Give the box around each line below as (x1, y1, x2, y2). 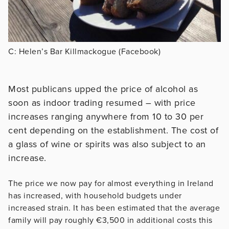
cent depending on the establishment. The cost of (8, 124, 218, 136)
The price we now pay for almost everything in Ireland (8, 178, 214, 189)
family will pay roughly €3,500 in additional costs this (8, 215, 213, 225)
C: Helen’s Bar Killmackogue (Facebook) (8, 46, 161, 57)
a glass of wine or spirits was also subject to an (8, 138, 206, 150)
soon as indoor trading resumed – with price (8, 97, 196, 108)
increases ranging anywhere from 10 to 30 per (8, 110, 203, 122)
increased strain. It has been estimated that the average (8, 202, 220, 213)
